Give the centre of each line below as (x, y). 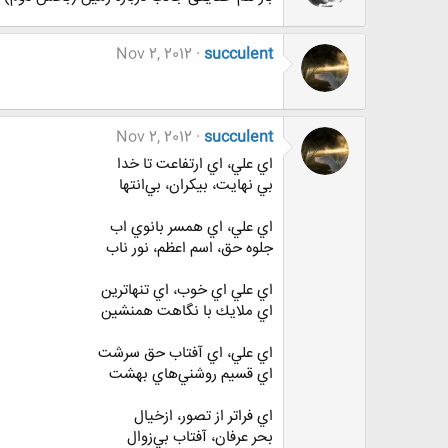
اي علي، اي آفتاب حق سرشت (185, 354)
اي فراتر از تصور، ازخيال (203, 417)
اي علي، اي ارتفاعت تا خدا (195, 165)
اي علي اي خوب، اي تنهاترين (187, 291)
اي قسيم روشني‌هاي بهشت (191, 375)
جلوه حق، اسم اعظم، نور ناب (189, 249)
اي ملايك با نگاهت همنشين (187, 312)
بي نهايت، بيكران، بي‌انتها (196, 186)
